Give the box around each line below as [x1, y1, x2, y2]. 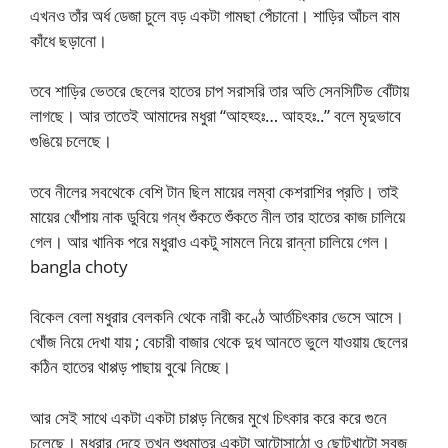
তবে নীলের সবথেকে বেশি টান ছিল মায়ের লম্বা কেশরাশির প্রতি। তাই [30, 179, 399, 203]
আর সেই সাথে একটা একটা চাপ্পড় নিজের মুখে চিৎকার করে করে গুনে [30, 405, 387, 429]
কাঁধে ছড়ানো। [30, 28, 107, 52]
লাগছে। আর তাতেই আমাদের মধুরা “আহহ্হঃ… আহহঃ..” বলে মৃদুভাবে [30, 104, 401, 128]
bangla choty [30, 254, 128, 278]
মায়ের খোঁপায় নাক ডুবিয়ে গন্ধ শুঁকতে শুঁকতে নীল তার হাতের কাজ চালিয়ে [30, 204, 405, 228]
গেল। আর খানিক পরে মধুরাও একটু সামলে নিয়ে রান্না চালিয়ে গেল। [30, 229, 390, 253]
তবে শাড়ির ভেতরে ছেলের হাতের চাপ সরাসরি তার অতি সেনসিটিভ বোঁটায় [30, 79, 409, 103]
